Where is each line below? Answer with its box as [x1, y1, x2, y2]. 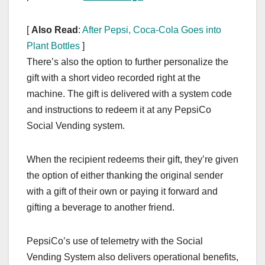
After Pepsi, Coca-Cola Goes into [82, 24, 221, 35]
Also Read [31, 24, 78, 35]
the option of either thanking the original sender [27, 170, 223, 180]
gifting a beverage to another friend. [27, 202, 174, 212]
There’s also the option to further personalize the [27, 56, 228, 67]
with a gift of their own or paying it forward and [27, 186, 218, 196]
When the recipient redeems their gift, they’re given [27, 154, 238, 164]
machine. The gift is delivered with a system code [27, 88, 232, 99]
